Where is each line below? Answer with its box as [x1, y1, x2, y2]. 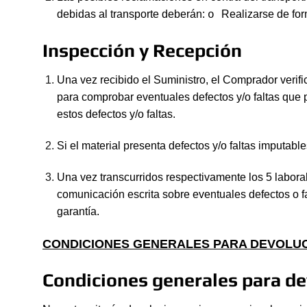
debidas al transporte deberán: [56, 8, 208, 21]
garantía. [56, 206, 99, 218]
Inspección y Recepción [42, 39, 242, 61]
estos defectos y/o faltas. [56, 108, 175, 121]
